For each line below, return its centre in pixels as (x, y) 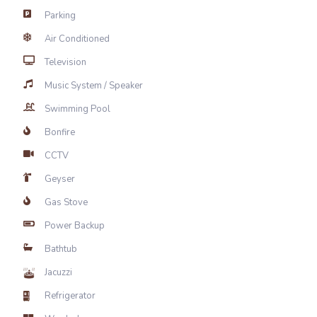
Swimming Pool (77, 109)
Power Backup (74, 226)
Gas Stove (66, 203)
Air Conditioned (77, 39)
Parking (60, 16)
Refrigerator (70, 296)
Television (65, 63)
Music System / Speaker (93, 86)
